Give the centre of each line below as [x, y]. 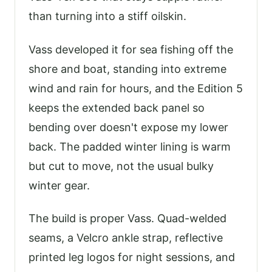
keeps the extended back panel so [117, 107]
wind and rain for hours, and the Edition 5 [136, 88]
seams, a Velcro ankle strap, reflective [126, 238]
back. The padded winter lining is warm [130, 146]
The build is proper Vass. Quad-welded [127, 219]
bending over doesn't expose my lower [128, 127]
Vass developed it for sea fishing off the [131, 49]
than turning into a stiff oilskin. [107, 16]
